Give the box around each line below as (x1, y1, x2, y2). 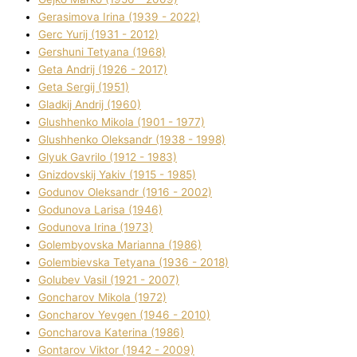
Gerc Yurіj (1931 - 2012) (38, 28, 159, 41)
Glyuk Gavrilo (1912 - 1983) (38, 151, 177, 164)
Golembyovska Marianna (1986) (38, 238, 202, 252)
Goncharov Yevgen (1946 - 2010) (38, 308, 210, 322)
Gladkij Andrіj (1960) (38, 98, 141, 112)
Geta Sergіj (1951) (38, 80, 129, 94)
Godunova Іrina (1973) (38, 221, 153, 234)
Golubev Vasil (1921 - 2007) (38, 273, 179, 287)
